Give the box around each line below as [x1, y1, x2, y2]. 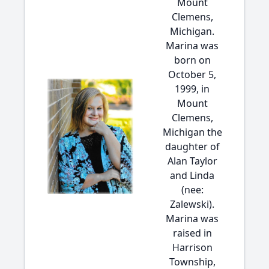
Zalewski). [170, 198, 214, 211]
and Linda [170, 169, 214, 182]
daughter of [165, 140, 220, 153]
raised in [172, 226, 212, 240]
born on [174, 53, 211, 67]
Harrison [172, 241, 213, 254]
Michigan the [162, 125, 222, 139]
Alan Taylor [167, 154, 217, 168]
